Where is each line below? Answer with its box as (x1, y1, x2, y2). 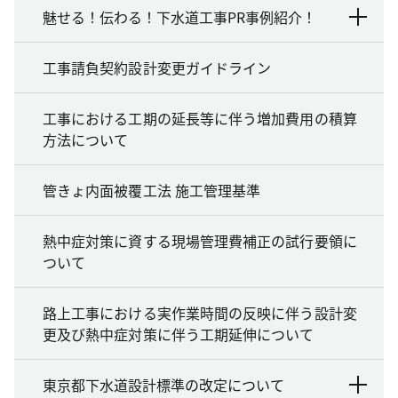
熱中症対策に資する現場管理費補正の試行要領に (43, 229, 357, 251)
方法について (43, 128, 129, 150)
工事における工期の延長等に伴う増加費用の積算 (43, 107, 357, 129)
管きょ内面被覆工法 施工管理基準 (43, 179, 261, 201)
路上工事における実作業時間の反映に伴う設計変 (43, 301, 357, 323)
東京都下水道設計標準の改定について (43, 373, 284, 395)
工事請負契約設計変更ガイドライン (43, 56, 272, 78)
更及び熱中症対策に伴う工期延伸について (43, 322, 314, 345)
